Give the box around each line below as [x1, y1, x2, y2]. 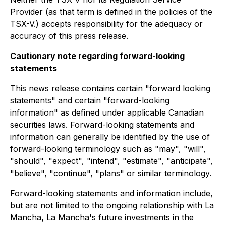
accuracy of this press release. [10, 31, 128, 41]
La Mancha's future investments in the [44, 212, 194, 222]
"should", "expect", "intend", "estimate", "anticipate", [10, 156, 213, 166]
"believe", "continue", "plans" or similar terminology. [10, 168, 211, 178]
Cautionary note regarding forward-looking [10, 51, 185, 61]
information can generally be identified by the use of [10, 132, 210, 142]
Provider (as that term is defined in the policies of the [10, 7, 212, 17]
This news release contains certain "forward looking [10, 83, 210, 93]
